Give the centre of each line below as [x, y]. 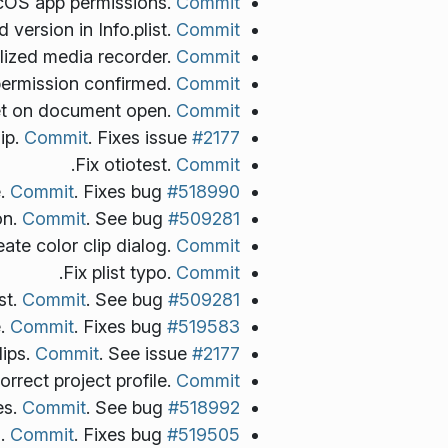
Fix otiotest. [125, 164]
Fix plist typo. [119, 272]
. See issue [145, 353]
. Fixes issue [140, 137]
